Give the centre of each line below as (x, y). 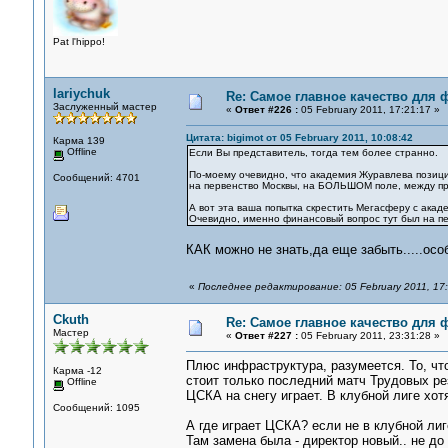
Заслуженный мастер (104, 106)
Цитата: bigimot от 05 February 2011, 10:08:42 (299, 137)
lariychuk (81, 93)
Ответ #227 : (266, 335)
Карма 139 (78, 140)
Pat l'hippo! (78, 41)
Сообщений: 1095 (96, 407)
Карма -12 (77, 370)
